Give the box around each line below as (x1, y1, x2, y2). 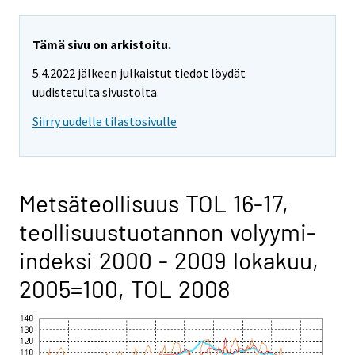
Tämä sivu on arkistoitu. (32, 36, 171, 52)
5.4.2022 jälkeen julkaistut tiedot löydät (32, 65, 246, 82)
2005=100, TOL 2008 (19, 274, 231, 303)
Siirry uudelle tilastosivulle (32, 113, 177, 130)
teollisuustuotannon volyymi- (19, 217, 316, 246)
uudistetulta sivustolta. (32, 84, 159, 101)
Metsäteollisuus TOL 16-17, (19, 189, 288, 218)
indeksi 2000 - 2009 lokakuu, (19, 246, 319, 275)
